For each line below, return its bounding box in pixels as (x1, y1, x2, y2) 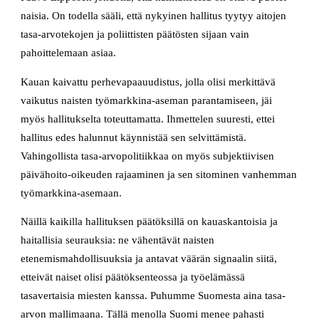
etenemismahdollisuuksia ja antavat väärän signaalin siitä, (21, 253, 278, 265)
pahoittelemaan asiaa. (21, 47, 117, 59)
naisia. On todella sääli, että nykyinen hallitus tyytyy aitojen (21, 10, 287, 22)
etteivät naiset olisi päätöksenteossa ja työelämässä (21, 271, 246, 283)
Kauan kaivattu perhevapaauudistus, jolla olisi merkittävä (21, 75, 276, 88)
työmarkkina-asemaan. (21, 187, 122, 199)
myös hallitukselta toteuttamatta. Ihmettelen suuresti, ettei (21, 113, 276, 125)
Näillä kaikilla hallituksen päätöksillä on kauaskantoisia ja (21, 216, 278, 228)
